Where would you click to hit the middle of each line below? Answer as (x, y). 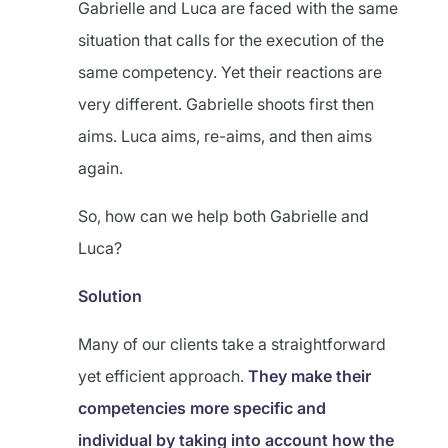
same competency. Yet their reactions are (230, 72)
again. (100, 168)
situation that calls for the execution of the (231, 40)
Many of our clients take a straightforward (232, 344)
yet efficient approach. (163, 376)
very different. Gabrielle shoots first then (226, 104)
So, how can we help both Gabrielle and (223, 216)
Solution (112, 296)
